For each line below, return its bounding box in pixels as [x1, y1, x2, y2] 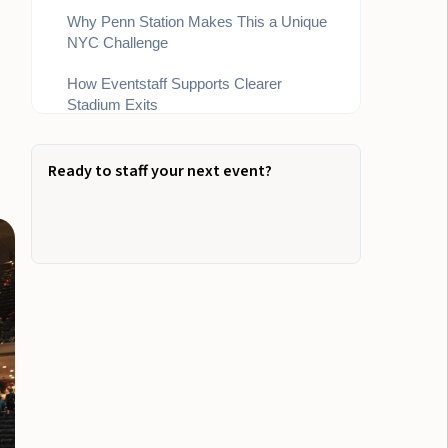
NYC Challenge [67, 34, 169, 51]
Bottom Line [67, 137, 146, 154]
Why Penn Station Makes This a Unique [67, 13, 328, 30]
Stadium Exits [67, 96, 159, 113]
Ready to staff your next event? [48, 160, 273, 182]
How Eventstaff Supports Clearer [67, 75, 283, 92]
